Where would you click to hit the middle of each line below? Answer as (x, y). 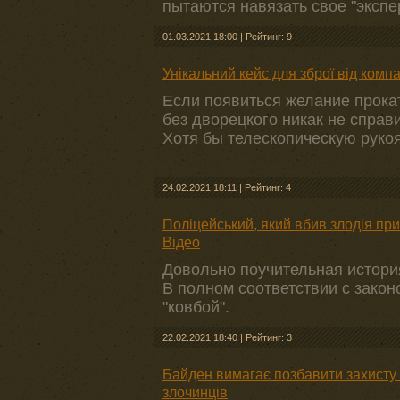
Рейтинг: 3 (269, 337)
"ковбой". (196, 307)
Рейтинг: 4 (268, 187)
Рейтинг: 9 (269, 37)
